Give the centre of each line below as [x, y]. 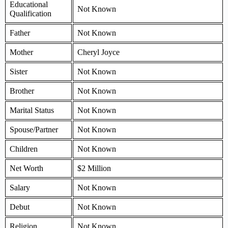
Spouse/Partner [34, 129]
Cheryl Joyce [98, 52]
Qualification [31, 13]
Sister [19, 71]
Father [20, 33]
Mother [21, 52]
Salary [20, 187]
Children [24, 149]
